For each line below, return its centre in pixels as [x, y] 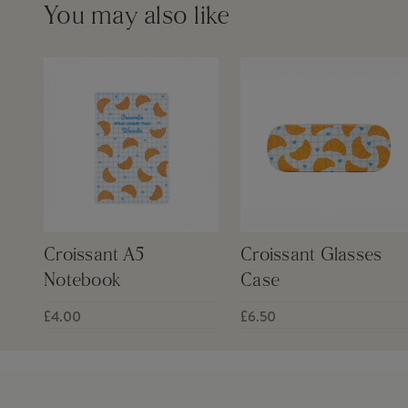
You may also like [137, 17]
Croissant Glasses [311, 255]
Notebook [82, 281]
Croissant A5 [94, 255]
